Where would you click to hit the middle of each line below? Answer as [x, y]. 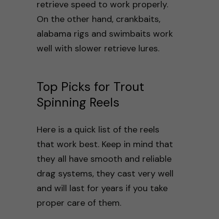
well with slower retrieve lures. [98, 48]
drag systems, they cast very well [105, 173]
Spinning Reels [78, 102]
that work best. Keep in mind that [105, 144]
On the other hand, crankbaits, [98, 19]
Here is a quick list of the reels [98, 129]
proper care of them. [79, 203]
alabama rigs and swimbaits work [105, 33]
